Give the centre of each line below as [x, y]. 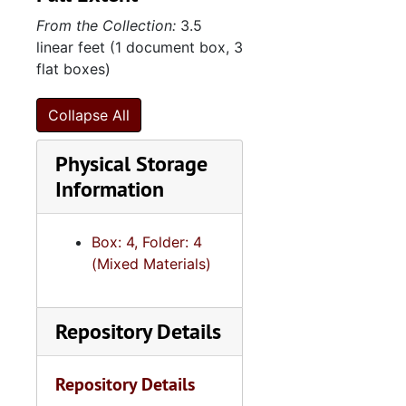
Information [110, 189]
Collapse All [89, 115]
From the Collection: [106, 25]
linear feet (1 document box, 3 [140, 47]
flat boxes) [73, 69]
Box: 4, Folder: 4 [147, 242]
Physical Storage [131, 164]
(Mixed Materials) [151, 264]
